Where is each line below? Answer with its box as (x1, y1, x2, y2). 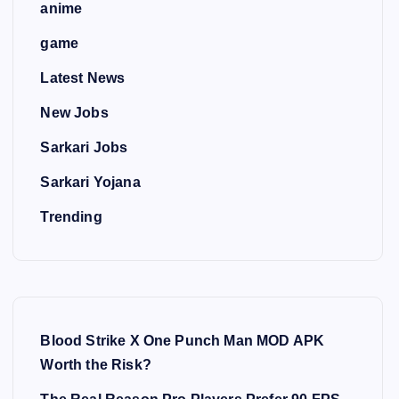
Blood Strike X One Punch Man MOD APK (40, 333, 325, 348)
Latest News (40, 70, 126, 85)
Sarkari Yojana (40, 175, 141, 190)
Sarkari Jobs (40, 140, 128, 155)
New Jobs (40, 105, 109, 120)
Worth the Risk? (40, 357, 151, 372)
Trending (40, 209, 102, 224)
